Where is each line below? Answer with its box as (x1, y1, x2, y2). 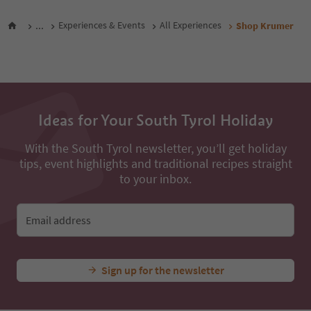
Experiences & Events (58, 221, 145, 235)
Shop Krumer (236, 221, 294, 235)
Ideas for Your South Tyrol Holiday (37, 286, 274, 306)
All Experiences (160, 221, 221, 235)
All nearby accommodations (22, 172, 153, 186)
